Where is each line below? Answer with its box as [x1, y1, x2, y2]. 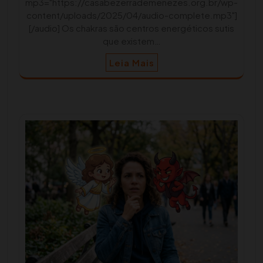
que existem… [102, 35, 161, 47]
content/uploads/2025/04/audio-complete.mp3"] [26, 9, 237, 21]
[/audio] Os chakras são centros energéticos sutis [29, 22, 234, 34]
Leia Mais [109, 57, 154, 69]
